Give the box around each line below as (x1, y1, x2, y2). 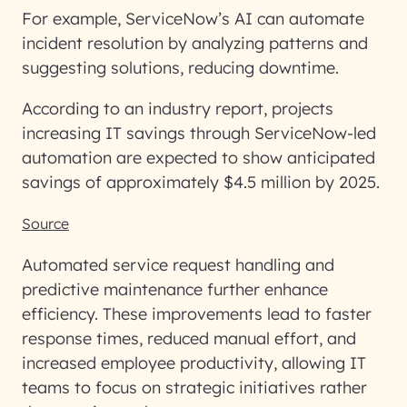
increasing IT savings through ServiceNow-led (22, 123, 376, 144)
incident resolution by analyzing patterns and (22, 33, 368, 54)
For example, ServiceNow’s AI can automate (22, 8, 364, 29)
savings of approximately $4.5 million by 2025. (22, 172, 380, 193)
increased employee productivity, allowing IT (22, 352, 366, 373)
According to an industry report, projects (22, 98, 333, 119)
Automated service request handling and (22, 254, 334, 275)
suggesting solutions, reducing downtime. (22, 57, 339, 78)
